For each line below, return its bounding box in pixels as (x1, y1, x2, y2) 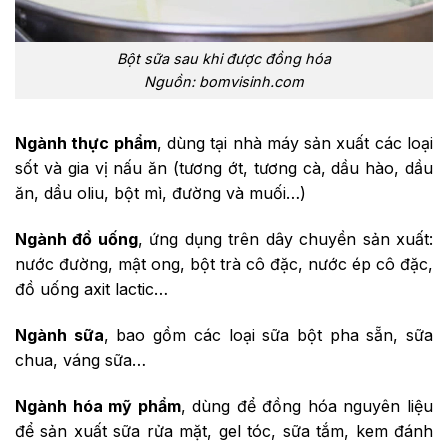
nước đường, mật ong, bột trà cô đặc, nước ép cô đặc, (15, 253, 433, 274)
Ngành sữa (15, 324, 104, 345)
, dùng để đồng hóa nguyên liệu (180, 395, 434, 416)
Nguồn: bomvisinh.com (144, 73, 304, 91)
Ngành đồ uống (15, 228, 138, 249)
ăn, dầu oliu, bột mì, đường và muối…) (15, 183, 306, 204)
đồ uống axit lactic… (15, 278, 168, 299)
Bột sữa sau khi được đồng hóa (117, 50, 331, 68)
